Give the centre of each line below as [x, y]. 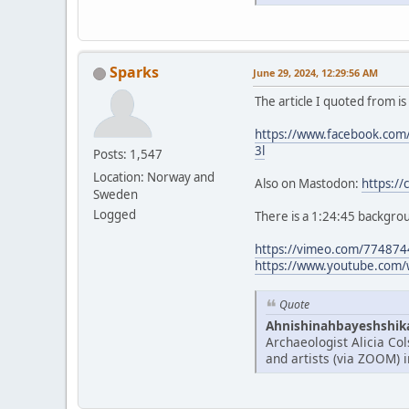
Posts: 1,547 [128, 154]
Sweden [115, 194]
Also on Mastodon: [308, 183]
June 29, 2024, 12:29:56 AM [315, 72]
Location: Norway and [154, 177]
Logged [115, 214]
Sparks [134, 72]
